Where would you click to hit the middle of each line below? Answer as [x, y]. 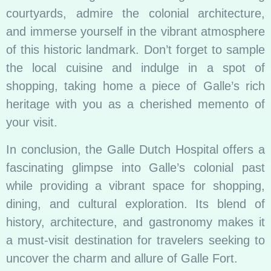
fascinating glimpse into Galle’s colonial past [135, 167]
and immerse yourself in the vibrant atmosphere [135, 32]
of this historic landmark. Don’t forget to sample [135, 50]
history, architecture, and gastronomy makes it [135, 222]
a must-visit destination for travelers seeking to [135, 240]
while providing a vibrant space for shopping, [135, 185]
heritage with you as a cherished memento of [135, 104]
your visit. [32, 122]
